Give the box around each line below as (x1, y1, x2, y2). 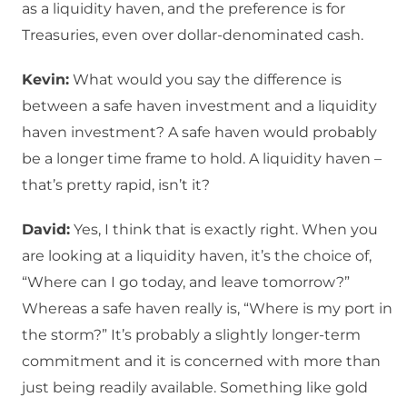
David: (22, 221, 70, 239)
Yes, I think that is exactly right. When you (70, 221, 378, 239)
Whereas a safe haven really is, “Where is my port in (22, 300, 392, 318)
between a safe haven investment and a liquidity (22, 97, 377, 115)
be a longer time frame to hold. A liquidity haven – (22, 150, 382, 168)
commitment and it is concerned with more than (22, 352, 381, 371)
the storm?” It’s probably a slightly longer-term (22, 326, 361, 344)
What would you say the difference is (69, 71, 342, 89)
